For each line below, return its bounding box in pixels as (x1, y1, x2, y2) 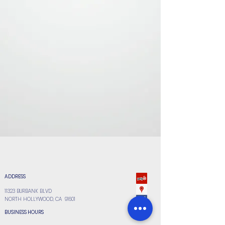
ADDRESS (5, 173, 26, 180)
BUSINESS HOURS (5, 208, 44, 216)
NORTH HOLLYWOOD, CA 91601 (5, 195, 75, 203)
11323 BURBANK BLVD (5, 187, 52, 195)
